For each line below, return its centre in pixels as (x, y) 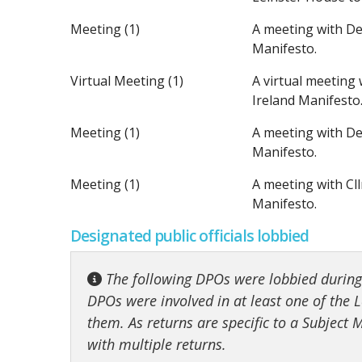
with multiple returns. (157, 344)
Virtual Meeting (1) (127, 81)
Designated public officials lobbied (189, 236)
